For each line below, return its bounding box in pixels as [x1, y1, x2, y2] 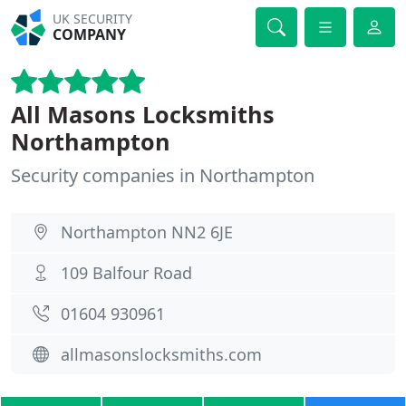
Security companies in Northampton [11, 163, 314, 188]
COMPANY [53, 24, 127, 44]
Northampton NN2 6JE [61, 221, 233, 243]
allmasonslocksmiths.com [61, 343, 262, 365]
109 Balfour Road [61, 262, 192, 284]
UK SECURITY [53, 10, 133, 27]
